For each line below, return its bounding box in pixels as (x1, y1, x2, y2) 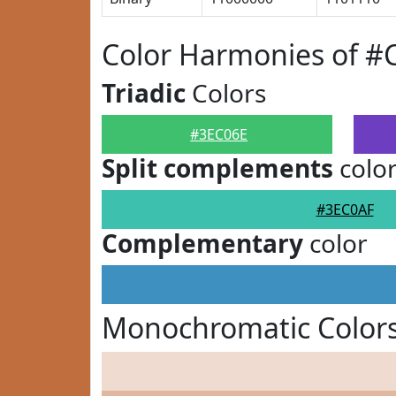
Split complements (102, 151, 333, 185)
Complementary (102, 226, 303, 260)
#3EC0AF (316, 200, 374, 219)
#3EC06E (190, 125, 248, 144)
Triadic (102, 76, 186, 110)
